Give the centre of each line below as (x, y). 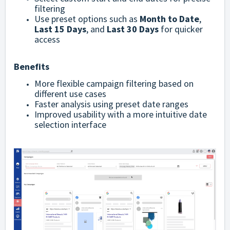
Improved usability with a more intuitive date (121, 114)
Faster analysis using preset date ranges (111, 104)
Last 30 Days (133, 29)
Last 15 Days (60, 29)
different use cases (70, 94)
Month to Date (169, 19)
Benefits (32, 67)
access (47, 40)
